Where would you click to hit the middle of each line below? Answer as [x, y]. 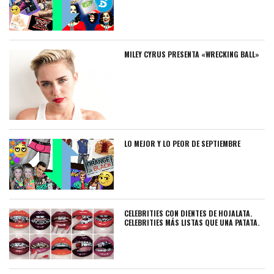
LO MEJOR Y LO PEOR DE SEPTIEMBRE [183, 143]
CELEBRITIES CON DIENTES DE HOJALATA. [188, 213]
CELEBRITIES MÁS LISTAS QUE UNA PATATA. [192, 222]
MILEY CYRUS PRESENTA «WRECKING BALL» [192, 54]
